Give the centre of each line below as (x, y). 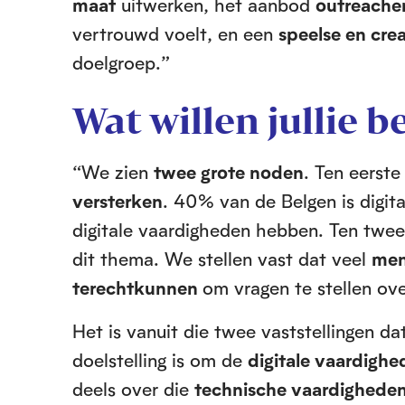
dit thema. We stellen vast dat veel (222, 259)
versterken (118, 201)
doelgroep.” (121, 62)
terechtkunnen (137, 287)
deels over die (133, 389)
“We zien (113, 172)
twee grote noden (229, 172)
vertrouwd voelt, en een (175, 33)
